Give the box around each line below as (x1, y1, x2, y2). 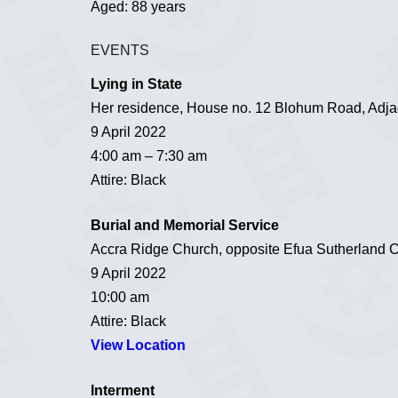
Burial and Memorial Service (91, 217, 279, 233)
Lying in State (91, 76, 182, 92)
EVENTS (91, 43, 149, 58)
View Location (91, 337, 186, 353)
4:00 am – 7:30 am (91, 147, 207, 163)
